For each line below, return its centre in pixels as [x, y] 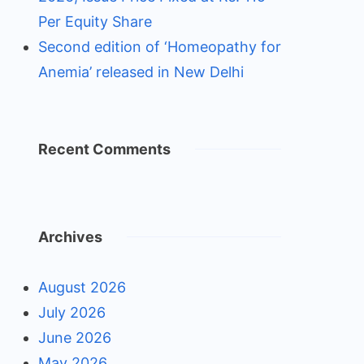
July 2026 [71, 312]
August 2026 [82, 287]
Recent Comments [104, 149]
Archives [70, 237]
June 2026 [74, 338]
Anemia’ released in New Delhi [141, 72]
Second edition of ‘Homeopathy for [159, 47]
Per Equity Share [95, 22]
